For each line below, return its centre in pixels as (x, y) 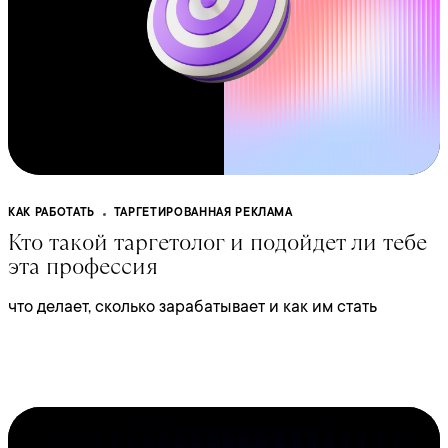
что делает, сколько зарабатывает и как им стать (192, 306)
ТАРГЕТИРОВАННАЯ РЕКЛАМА (203, 212)
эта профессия (83, 266)
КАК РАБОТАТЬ (51, 212)
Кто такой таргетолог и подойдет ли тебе (217, 242)
